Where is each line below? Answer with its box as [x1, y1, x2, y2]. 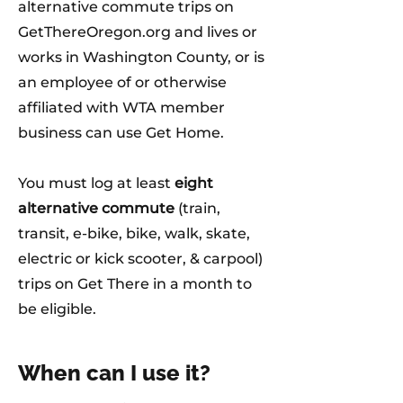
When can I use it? [18, 360, 210, 386]
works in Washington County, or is [18, 49, 264, 66]
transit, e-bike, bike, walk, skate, [18, 225, 250, 242]
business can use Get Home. [18, 124, 228, 141]
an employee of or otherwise [18, 74, 227, 91]
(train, [175, 200, 220, 217]
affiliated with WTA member [18, 99, 225, 116]
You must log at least [18, 175, 175, 192]
